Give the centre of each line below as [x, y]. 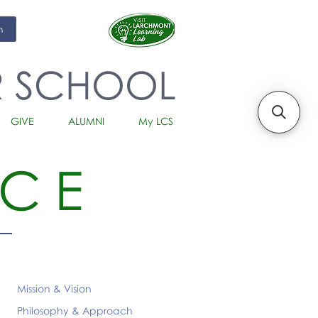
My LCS [156, 121]
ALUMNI [86, 121]
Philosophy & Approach [75, 311]
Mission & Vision [54, 289]
